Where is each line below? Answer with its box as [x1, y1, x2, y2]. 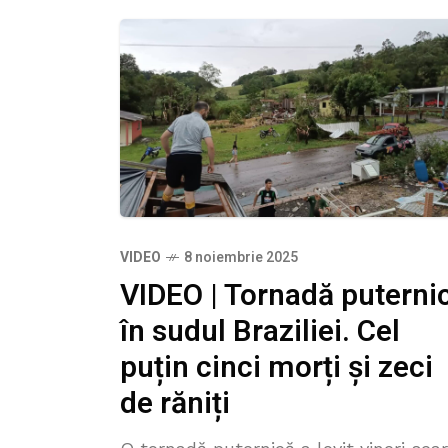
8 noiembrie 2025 [184, 247, 298, 269]
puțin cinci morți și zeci [120, 346, 433, 391]
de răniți [120, 382, 230, 427]
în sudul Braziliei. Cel [120, 310, 400, 355]
